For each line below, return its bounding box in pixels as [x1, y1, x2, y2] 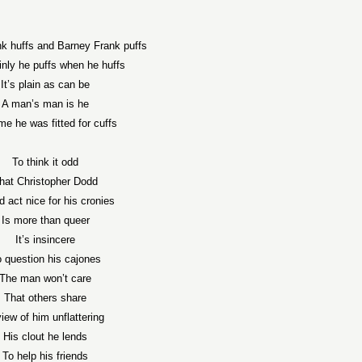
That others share [4, 292, 87, 304]
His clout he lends [3, 330, 88, 343]
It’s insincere [15, 234, 76, 246]
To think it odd [12, 156, 79, 168]
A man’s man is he [2, 98, 90, 110]
